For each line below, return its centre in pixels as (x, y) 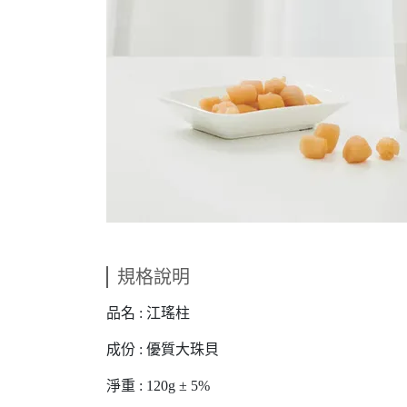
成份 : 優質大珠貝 (163, 349)
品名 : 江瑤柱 (148, 313)
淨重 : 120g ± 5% (158, 386)
